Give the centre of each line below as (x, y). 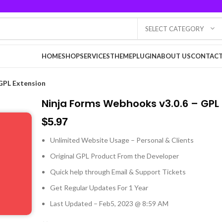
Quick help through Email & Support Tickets (118, 172)
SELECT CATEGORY (174, 28)
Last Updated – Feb (81, 203)
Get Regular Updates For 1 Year (99, 188)
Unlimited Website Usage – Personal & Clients (122, 140)
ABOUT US (174, 56)
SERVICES (95, 56)
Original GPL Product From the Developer (115, 156)
